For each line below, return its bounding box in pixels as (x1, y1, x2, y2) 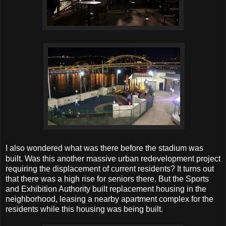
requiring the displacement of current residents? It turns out (6, 164, 214, 174)
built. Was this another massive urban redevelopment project (6, 154, 220, 163)
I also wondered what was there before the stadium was (6, 144, 203, 153)
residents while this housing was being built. (6, 205, 163, 214)
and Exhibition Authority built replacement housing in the (6, 185, 206, 194)
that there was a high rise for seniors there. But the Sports (6, 175, 209, 184)
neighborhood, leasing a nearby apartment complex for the (6, 195, 213, 204)
